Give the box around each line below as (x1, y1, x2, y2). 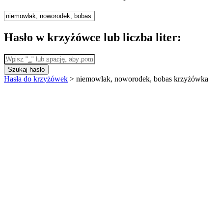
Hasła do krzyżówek (4, 74, 68, 83)
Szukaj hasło (8, 65, 45, 73)
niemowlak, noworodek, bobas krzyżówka (76, 74, 208, 83)
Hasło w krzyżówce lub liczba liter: (4, 30, 181, 44)
